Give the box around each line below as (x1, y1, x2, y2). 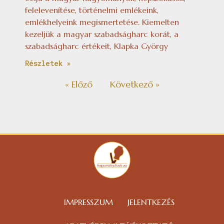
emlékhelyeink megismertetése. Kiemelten (25, 16, 179, 27)
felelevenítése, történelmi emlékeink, (25, 4, 158, 15)
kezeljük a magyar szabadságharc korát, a (25, 28, 178, 39)
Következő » (109, 78, 159, 90)
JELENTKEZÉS (127, 196, 174, 207)
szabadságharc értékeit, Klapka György (25, 40, 168, 51)
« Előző (64, 78, 92, 90)
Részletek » (25, 58, 70, 68)
